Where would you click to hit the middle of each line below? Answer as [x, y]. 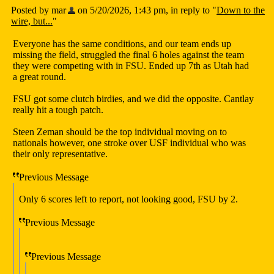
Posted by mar [39, 10]
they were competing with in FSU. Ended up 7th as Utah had [131, 66]
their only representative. [60, 154]
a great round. [39, 77]
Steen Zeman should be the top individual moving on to [120, 132]
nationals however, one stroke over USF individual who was [129, 143]
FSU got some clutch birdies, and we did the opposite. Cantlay [133, 99]
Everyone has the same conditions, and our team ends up [122, 44]
